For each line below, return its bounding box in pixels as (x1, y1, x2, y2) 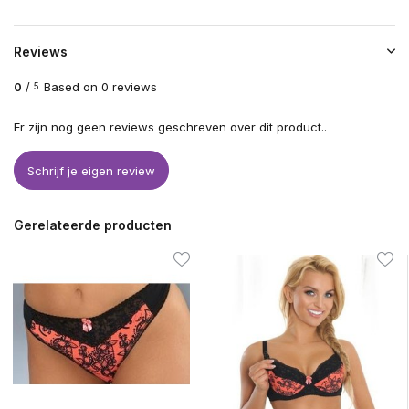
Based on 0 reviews (44, 79, 157, 95)
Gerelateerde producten (14, 217, 172, 234)
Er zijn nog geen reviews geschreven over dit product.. (14, 120, 327, 135)
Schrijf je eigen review (27, 163, 155, 178)
